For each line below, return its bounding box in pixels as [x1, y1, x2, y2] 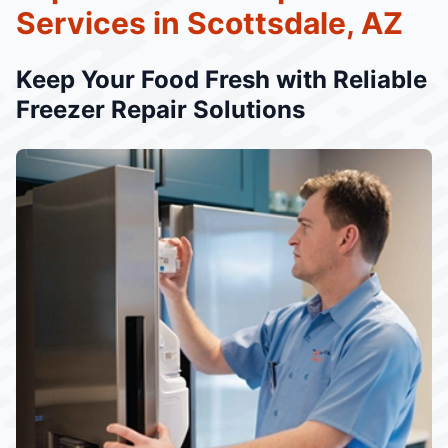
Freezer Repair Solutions [16, 95, 305, 124]
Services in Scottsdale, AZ [16, 5, 403, 41]
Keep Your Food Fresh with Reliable [16, 65, 427, 94]
